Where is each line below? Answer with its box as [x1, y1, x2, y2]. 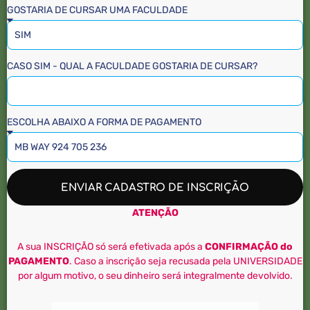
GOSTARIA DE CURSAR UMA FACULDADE [7, 3, 188, 16]
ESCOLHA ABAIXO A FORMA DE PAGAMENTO [7, 116, 201, 128]
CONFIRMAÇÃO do [205, 240, 293, 253]
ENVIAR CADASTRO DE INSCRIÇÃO [61, 181, 249, 194]
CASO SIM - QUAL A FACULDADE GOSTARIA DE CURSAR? [7, 60, 257, 72]
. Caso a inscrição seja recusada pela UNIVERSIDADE [69, 255, 302, 267]
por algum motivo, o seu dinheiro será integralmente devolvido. [17, 269, 293, 282]
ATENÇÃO [131, 206, 179, 219]
